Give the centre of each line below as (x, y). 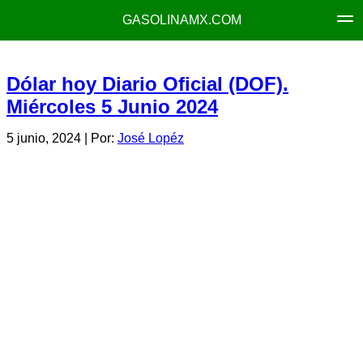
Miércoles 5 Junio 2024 (112, 107)
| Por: (99, 139)
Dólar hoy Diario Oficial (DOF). (147, 84)
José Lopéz (151, 139)
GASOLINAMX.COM (181, 20)
